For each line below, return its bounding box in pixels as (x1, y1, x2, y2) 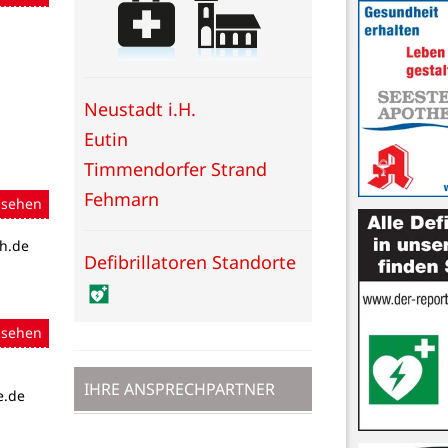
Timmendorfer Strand (84, 156, 267, 181)
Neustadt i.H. (84, 96, 196, 121)
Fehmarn (84, 186, 159, 211)
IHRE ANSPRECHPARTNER (84, 377, 275, 400)
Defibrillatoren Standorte (84, 249, 296, 274)
